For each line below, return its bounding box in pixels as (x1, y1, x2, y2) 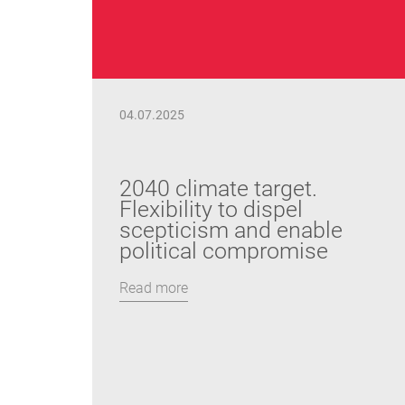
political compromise (119, 238, 328, 264)
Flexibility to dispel (119, 196, 303, 222)
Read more (119, 279, 188, 297)
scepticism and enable (119, 217, 343, 243)
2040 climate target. (119, 175, 317, 202)
